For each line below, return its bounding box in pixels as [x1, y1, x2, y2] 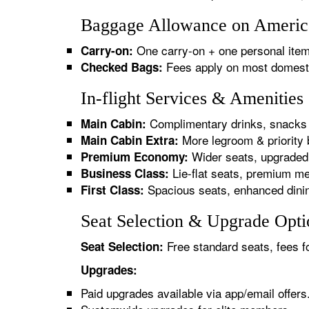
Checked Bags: [81, 59, 163, 75]
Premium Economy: [81, 148, 188, 165]
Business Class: [81, 165, 169, 181]
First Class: [81, 181, 144, 198]
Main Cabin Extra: [81, 132, 179, 148]
